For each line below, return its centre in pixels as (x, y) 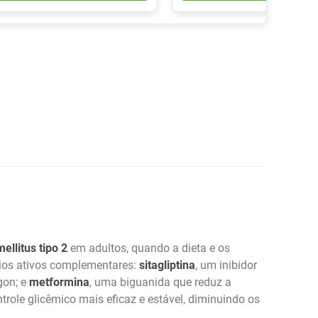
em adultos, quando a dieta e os (149, 248)
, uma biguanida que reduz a (160, 282)
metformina (59, 282)
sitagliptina (167, 265)
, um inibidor (226, 265)
